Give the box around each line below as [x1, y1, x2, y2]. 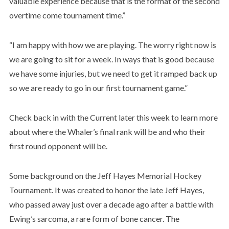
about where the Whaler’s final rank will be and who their [9, 126, 205, 136]
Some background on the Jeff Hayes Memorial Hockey [9, 170, 201, 180]
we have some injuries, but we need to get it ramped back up [9, 68, 217, 78]
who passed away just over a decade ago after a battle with [9, 199, 214, 209]
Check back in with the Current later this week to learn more [9, 112, 218, 122]
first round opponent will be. [9, 141, 107, 151]
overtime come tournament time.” [9, 10, 125, 20]
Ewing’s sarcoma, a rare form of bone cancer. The [9, 213, 179, 223]
